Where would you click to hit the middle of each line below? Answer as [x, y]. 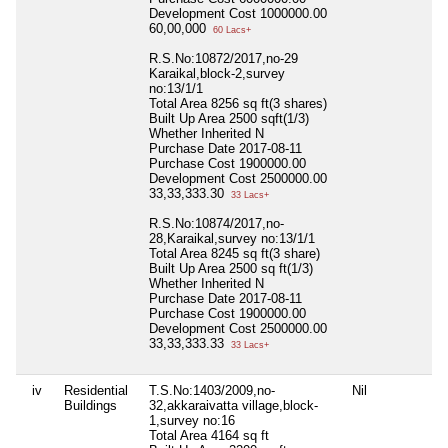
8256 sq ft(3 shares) [269, 103]
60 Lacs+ [230, 29]
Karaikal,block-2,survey [217, 73]
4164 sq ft [240, 435]
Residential [96, 390]
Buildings [90, 405]
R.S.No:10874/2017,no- [216, 223]
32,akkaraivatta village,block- [233, 405]
